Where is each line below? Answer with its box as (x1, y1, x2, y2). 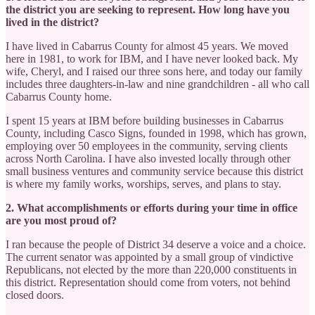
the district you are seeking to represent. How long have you (6, 3, 290, 15)
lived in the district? (6, 15, 99, 28)
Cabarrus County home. (6, 90, 112, 103)
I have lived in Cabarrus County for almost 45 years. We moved (6, 39, 288, 52)
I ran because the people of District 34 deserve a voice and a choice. (6, 238, 306, 250)
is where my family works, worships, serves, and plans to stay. (6, 177, 281, 190)
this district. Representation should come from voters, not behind (6, 276, 290, 288)
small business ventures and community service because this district (6, 165, 303, 177)
